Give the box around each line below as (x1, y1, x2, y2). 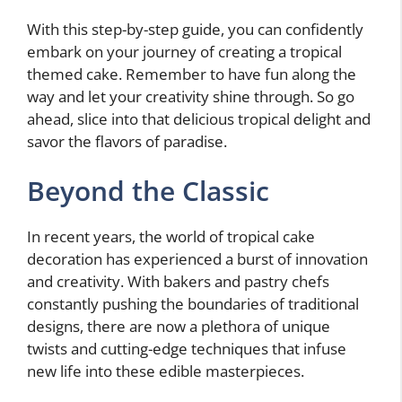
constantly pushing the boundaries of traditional (27, 293, 359, 314)
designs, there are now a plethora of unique (27, 316, 330, 336)
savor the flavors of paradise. (27, 130, 227, 152)
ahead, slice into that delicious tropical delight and (27, 108, 371, 129)
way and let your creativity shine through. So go (27, 85, 354, 107)
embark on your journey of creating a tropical (27, 40, 342, 62)
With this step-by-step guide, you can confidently (27, 18, 363, 39)
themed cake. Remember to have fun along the (27, 63, 356, 84)
